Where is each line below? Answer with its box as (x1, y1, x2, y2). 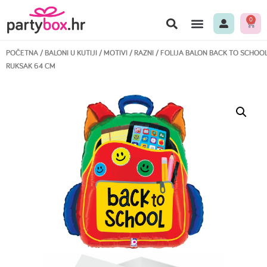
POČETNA (6, 48, 38, 58)
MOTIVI (104, 48, 128, 58)
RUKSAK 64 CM (6, 61, 55, 71)
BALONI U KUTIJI (45, 48, 97, 58)
